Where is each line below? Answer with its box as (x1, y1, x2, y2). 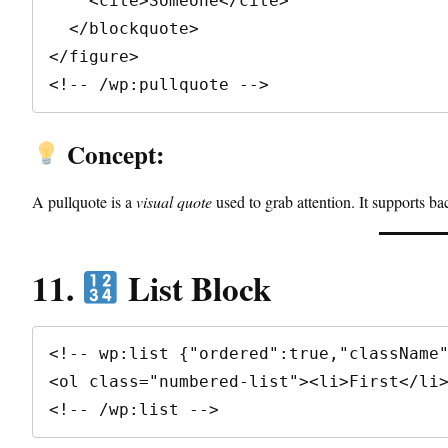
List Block (119, 263, 271, 312)
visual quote (136, 190, 212, 212)
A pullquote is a (32, 190, 136, 212)
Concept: (60, 135, 164, 173)
